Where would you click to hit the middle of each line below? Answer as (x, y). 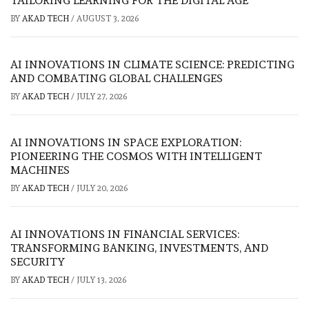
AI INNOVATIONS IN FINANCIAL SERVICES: (125, 234)
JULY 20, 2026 (102, 188)
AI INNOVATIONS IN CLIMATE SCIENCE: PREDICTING (152, 64)
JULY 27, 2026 (102, 96)
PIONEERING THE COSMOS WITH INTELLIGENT (136, 156)
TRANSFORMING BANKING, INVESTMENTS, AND (139, 248)
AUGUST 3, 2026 (108, 18)
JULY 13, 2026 (101, 280)
